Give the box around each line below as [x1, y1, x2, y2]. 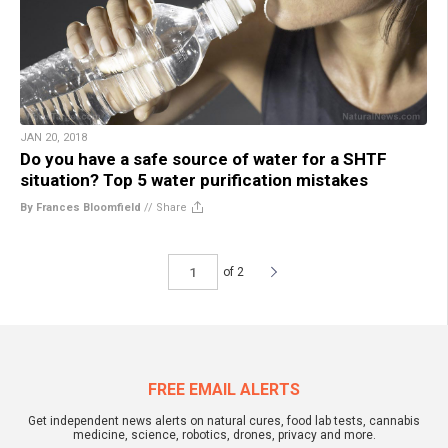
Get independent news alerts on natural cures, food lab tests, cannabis [28, 414, 420, 428]
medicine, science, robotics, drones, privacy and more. [72, 428, 376, 442]
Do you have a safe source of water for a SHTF [20, 149, 387, 169]
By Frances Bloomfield [20, 201, 141, 214]
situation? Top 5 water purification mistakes [20, 170, 368, 190]
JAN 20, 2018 [20, 131, 87, 144]
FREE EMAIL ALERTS [148, 380, 300, 399]
